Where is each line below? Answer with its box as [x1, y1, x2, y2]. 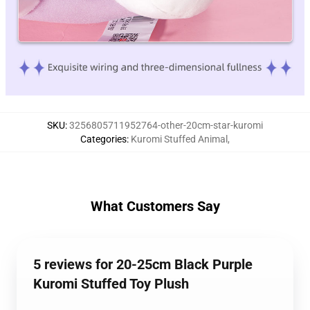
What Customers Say [90, 198, 220, 215]
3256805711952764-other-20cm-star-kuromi [69, 120, 263, 131]
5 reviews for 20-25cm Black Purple [33, 256, 253, 273]
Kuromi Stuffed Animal [131, 134, 228, 145]
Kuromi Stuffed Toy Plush [33, 275, 189, 293]
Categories [80, 134, 127, 145]
